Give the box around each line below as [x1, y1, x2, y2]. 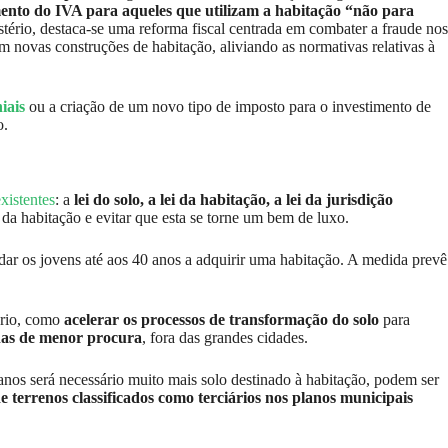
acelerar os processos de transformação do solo [64, 310, 379, 328]
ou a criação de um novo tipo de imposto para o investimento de [25, 97, 431, 115]
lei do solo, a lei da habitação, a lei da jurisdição [74, 190, 393, 208]
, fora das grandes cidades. [142, 328, 308, 346]
